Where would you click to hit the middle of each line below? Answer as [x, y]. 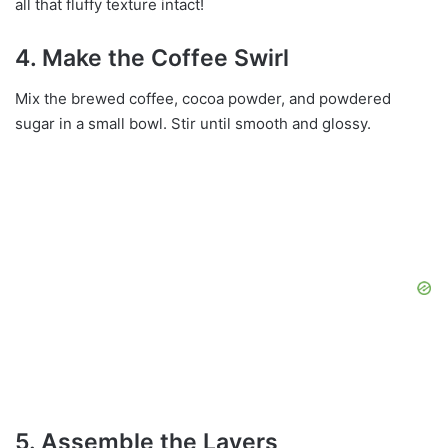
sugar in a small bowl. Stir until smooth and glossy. [193, 123]
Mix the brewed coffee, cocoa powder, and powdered [203, 98]
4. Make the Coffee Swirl [152, 58]
